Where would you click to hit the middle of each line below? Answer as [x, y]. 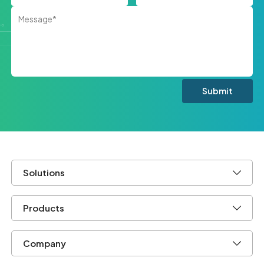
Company [45, 243]
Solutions [44, 173]
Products [44, 208]
